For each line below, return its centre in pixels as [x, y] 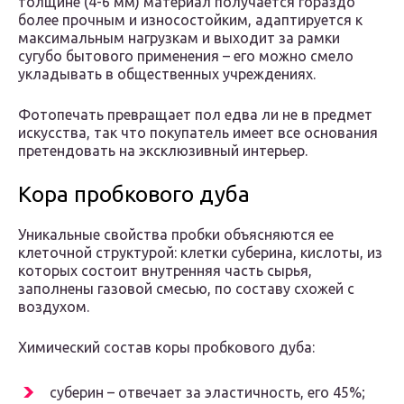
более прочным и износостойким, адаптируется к [190, 20]
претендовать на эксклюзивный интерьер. [163, 151]
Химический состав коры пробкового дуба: [166, 348]
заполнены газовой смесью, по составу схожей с [186, 289]
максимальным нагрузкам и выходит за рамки [179, 38]
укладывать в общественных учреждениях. [167, 74]
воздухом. [54, 307]
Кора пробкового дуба [134, 195]
